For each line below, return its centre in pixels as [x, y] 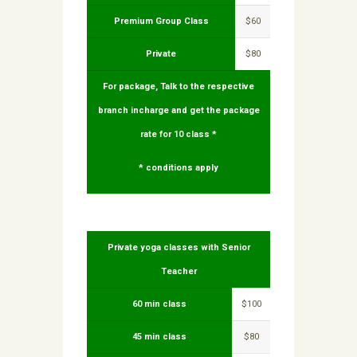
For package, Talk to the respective [178, 87]
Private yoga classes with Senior [178, 248]
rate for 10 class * [178, 135]
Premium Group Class [161, 22]
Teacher [178, 272]
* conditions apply [178, 168]
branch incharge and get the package [178, 111]
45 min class [159, 337]
